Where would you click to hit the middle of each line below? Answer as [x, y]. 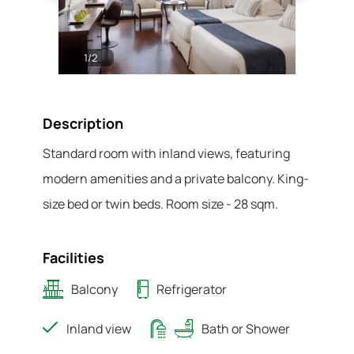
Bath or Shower [246, 329]
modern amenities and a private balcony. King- [176, 179]
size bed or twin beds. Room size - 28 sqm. [160, 204]
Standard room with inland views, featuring [166, 153]
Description [83, 123]
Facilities [73, 258]
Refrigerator [192, 289]
